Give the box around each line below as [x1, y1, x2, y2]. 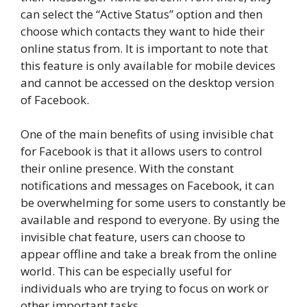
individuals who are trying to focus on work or [21, 280, 269, 297]
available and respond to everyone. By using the [21, 212, 280, 228]
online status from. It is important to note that [21, 40, 268, 56]
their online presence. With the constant [21, 160, 234, 177]
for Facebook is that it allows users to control [21, 143, 262, 160]
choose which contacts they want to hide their [21, 23, 265, 39]
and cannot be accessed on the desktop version [21, 74, 274, 90]
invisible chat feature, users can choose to [21, 229, 245, 245]
